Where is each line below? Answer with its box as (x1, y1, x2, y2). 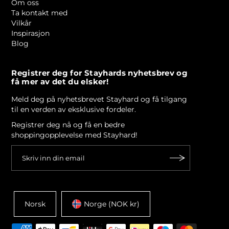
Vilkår (11, 19, 32, 28)
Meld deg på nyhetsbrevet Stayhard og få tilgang (11, 95, 188, 104)
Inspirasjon (11, 29, 50, 38)
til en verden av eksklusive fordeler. (11, 105, 136, 114)
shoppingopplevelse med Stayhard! (11, 131, 138, 140)
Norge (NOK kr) (84, 200, 140, 209)
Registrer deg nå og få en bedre (11, 121, 125, 129)
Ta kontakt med (11, 9, 68, 17)
